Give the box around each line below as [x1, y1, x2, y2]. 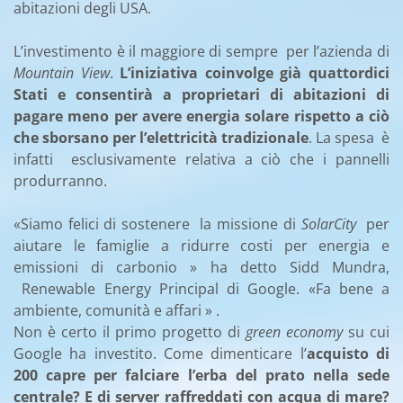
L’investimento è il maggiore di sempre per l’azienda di [13, 40, 390, 61]
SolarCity [300, 213, 356, 234]
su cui [348, 321, 390, 342]
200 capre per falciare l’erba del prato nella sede [13, 364, 390, 385]
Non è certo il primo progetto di [13, 321, 246, 342]
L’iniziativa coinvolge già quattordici [120, 62, 390, 83]
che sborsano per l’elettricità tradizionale [13, 127, 309, 148]
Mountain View [13, 62, 110, 83]
